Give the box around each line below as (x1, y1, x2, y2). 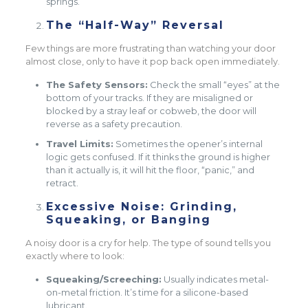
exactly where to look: (25, 250, 125, 261)
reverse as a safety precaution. (46, 118, 183, 129)
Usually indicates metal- (162, 274, 269, 285)
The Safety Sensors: (46, 79, 148, 90)
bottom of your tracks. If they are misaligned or (46, 92, 254, 103)
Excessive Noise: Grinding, (46, 200, 238, 213)
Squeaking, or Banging (46, 213, 212, 226)
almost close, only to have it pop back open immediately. (25, 56, 280, 67)
